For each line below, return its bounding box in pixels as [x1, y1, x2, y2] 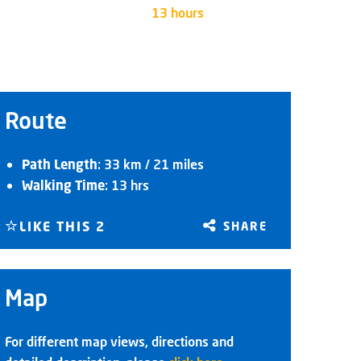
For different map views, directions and [5, 333, 234, 351]
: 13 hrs [105, 176, 150, 194]
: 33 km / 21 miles [98, 155, 205, 173]
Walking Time [22, 176, 106, 194]
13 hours [151, 3, 204, 22]
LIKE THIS [19, 218, 96, 236]
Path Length [22, 155, 98, 173]
